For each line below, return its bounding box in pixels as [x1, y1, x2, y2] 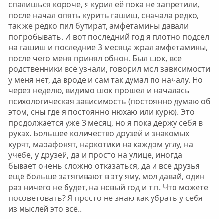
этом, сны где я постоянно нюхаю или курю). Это [8, 107, 195, 117]
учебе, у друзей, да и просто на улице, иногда [8, 150, 182, 160]
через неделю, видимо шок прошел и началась [8, 85, 190, 96]
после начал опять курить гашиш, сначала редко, [8, 10, 199, 21]
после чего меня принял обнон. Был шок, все [8, 53, 182, 64]
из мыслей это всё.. [8, 203, 82, 214]
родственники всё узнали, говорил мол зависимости [8, 64, 210, 74]
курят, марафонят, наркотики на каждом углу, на [8, 139, 193, 150]
